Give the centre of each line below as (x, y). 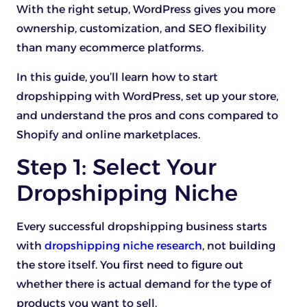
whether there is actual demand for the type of (144, 284)
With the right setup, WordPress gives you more (146, 10)
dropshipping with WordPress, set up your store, (147, 96)
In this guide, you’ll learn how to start (117, 77)
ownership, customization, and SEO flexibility (142, 29)
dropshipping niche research (123, 246)
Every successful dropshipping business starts (142, 227)
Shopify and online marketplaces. (108, 134)
